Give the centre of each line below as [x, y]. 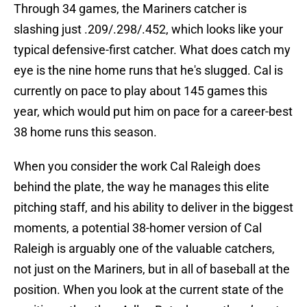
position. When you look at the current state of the [149, 290]
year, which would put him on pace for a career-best [153, 112]
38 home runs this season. [85, 132]
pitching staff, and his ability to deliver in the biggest [153, 208]
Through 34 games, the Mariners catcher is [130, 9]
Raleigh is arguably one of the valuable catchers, [144, 249]
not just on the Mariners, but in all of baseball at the [152, 269]
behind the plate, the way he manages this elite [142, 187]
